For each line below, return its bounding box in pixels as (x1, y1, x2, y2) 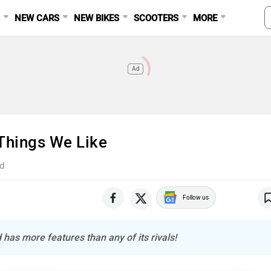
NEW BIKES (74, 13, 120, 24)
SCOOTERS (134, 13, 179, 24)
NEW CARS (15, 13, 60, 24)
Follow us (182, 194, 209, 201)
